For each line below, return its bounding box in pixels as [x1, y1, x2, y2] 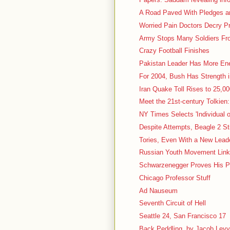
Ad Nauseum [139, 186, 178, 195]
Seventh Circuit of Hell [139, 199, 206, 207]
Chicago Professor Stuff [139, 174, 211, 182]
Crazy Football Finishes [139, 47, 210, 55]
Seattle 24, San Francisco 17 [139, 212, 226, 220]
